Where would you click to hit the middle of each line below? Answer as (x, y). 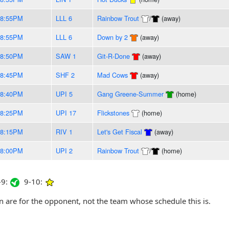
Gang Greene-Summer (130, 94)
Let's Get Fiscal (119, 131)
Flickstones (113, 112)
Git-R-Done (113, 56)
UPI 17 (66, 112)
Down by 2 (112, 37)
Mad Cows (112, 75)
